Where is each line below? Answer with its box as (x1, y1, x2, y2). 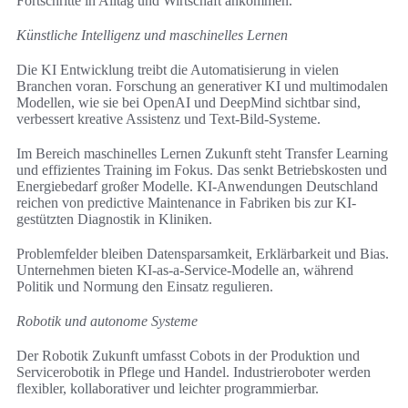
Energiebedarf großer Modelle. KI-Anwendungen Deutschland (16, 178, 378, 195)
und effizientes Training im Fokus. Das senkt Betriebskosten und (16, 162, 387, 178)
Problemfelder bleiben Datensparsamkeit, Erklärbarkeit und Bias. (16, 246, 389, 262)
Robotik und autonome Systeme (16, 313, 198, 330)
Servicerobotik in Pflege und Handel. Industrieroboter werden (16, 364, 371, 381)
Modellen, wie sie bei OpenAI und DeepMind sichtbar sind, (16, 95, 361, 111)
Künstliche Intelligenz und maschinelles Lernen (16, 27, 288, 44)
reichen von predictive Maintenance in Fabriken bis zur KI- (16, 195, 356, 211)
